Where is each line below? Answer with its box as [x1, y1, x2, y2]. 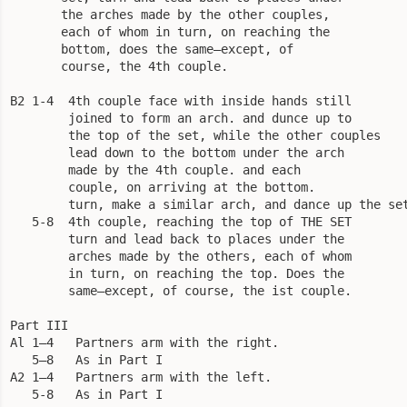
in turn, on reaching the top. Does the [10, 265, 344, 281]
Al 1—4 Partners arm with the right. [10, 334, 279, 350]
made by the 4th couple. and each [10, 162, 301, 177]
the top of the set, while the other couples [10, 127, 381, 143]
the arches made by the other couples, [10, 6, 330, 22]
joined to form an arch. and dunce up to [10, 110, 352, 125]
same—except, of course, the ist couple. [10, 283, 352, 298]
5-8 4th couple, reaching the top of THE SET [10, 213, 352, 229]
